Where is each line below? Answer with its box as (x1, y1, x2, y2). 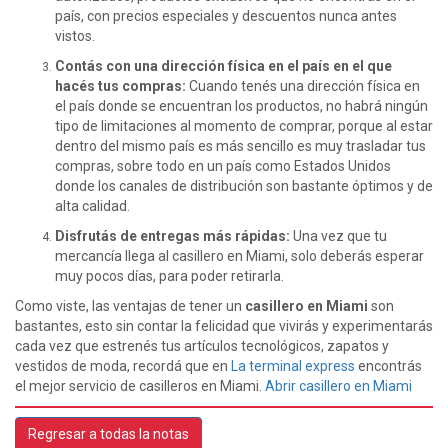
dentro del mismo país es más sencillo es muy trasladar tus (55, 138, 426, 155)
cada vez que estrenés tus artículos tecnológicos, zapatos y (15, 338, 389, 355)
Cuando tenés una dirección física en (189, 78, 420, 95)
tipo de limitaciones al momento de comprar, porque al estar (55, 118, 433, 135)
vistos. (55, 28, 95, 45)
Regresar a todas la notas (28, 425, 189, 442)
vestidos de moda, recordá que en (15, 358, 231, 375)
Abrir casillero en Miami (265, 378, 412, 395)
